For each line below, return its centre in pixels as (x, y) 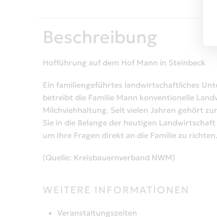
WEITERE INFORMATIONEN (116, 190)
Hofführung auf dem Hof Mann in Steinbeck (124, 63)
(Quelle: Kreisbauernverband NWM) (109, 158)
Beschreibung (100, 37)
